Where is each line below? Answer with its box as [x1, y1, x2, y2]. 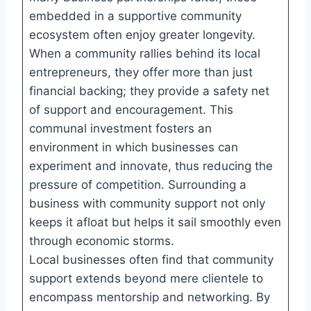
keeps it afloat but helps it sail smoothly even [28, 215, 281, 229]
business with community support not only [28, 196, 265, 210]
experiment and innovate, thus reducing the [28, 158, 273, 173]
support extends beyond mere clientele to [28, 271, 263, 285]
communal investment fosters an [28, 121, 212, 135]
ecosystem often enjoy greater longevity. [28, 27, 255, 42]
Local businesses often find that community [28, 252, 274, 267]
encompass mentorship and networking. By [28, 289, 270, 304]
